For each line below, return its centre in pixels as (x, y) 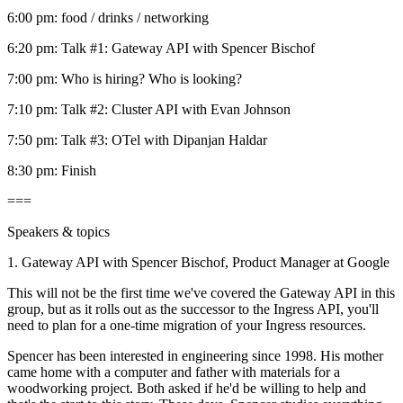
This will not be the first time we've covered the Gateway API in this (201, 292)
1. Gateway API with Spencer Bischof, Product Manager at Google (198, 262)
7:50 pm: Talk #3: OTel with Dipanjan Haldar (137, 139)
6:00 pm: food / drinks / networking (108, 17)
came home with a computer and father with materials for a (174, 372)
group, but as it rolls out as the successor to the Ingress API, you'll (193, 309)
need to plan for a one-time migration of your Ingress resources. (187, 325)
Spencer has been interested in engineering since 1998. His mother (195, 355)
